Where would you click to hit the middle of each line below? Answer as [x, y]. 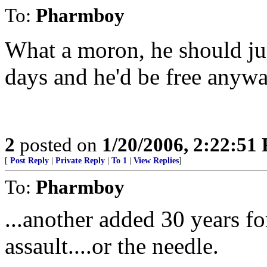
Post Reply [30, 161]
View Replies [156, 161]
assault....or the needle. [112, 246]
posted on [58, 145]
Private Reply [80, 161]
